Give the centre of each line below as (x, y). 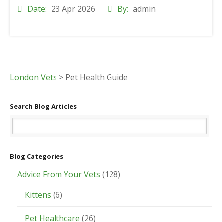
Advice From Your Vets (59, 174)
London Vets (33, 77)
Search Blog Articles (43, 106)
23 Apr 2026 (73, 9)
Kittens (38, 194)
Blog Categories (37, 156)
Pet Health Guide (97, 77)
